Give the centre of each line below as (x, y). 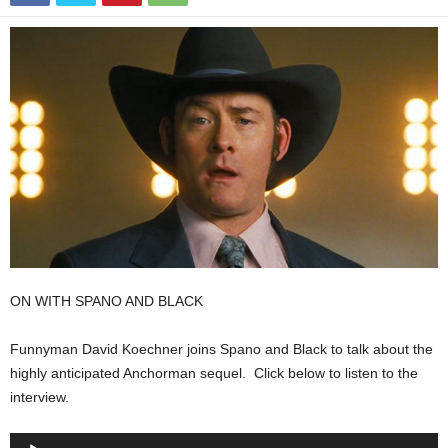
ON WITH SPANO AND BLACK (106, 300)
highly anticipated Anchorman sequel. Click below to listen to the (214, 372)
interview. (39, 396)
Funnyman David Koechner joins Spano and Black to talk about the (221, 348)
